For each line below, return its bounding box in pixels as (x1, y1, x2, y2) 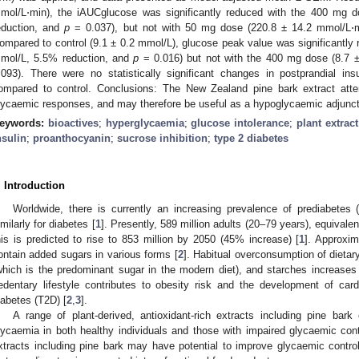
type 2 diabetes (214, 131, 288, 144)
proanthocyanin (33, 131, 111, 144)
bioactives (47, 116, 99, 129)
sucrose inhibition (117, 131, 208, 144)
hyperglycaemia (105, 116, 184, 129)
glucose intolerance (191, 116, 290, 129)
